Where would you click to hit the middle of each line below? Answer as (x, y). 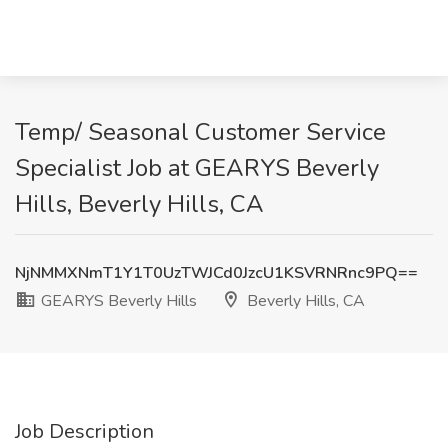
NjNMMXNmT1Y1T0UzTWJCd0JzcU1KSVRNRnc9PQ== (216, 273)
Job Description (84, 431)
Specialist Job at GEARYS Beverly (197, 168)
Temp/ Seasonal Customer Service (200, 132)
